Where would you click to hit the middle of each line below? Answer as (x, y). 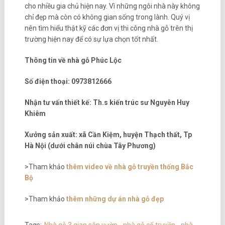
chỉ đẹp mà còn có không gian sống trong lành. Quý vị (107, 17)
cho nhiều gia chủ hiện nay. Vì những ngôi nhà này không (112, 6)
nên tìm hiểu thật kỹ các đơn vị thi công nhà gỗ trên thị (108, 28)
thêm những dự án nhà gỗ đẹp (114, 199)
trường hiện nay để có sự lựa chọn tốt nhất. (91, 39)
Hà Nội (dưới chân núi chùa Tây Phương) (90, 146)
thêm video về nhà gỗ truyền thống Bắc (129, 167)
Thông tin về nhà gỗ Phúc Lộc (73, 61)
